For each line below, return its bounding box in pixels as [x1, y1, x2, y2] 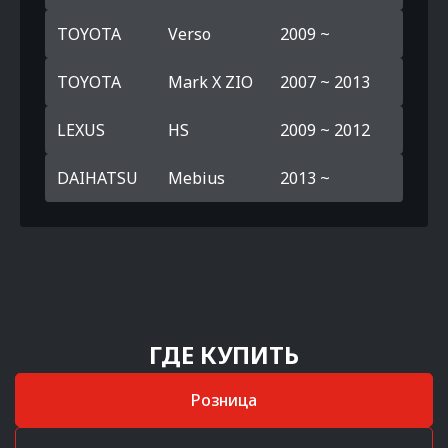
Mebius [168, 167, 226, 189]
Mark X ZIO [168, 71, 254, 93]
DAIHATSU [57, 167, 138, 189]
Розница [191, 389, 257, 411]
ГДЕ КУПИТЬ [149, 338, 299, 371]
